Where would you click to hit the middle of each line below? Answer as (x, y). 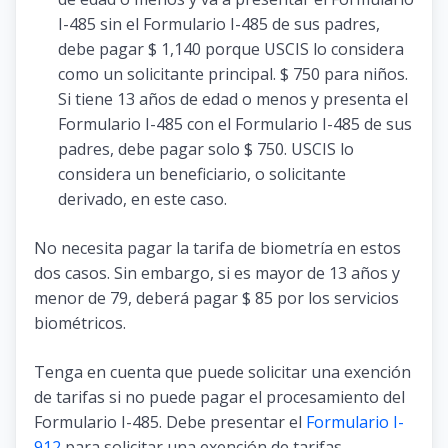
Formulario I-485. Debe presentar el (170, 421)
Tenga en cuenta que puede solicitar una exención (222, 371)
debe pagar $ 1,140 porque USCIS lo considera (231, 48)
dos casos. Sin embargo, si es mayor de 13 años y (217, 272)
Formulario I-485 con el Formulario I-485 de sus (235, 123)
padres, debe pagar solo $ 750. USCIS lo (206, 148)
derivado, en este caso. (142, 198)
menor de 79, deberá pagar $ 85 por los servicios (216, 297)
